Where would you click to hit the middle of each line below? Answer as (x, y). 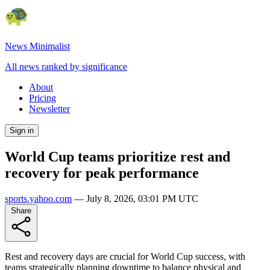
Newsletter (49, 109)
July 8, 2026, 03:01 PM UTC (142, 198)
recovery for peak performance (102, 173)
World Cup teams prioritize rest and (118, 156)
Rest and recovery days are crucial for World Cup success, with (125, 256)
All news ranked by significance (66, 67)
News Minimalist (37, 46)
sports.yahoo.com (38, 198)
